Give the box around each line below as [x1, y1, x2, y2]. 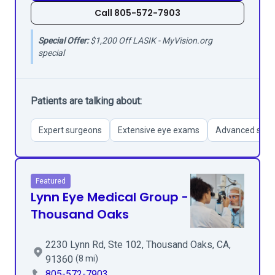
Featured [36, 177, 66, 185]
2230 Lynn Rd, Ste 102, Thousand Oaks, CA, [45, 239, 231, 250]
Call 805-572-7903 [95, 7, 180, 19]
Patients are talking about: [31, 95, 142, 107]
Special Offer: [38, 36, 88, 45]
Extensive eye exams [118, 125, 199, 135]
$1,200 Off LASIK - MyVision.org [88, 36, 212, 45]
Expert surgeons [39, 125, 102, 135]
